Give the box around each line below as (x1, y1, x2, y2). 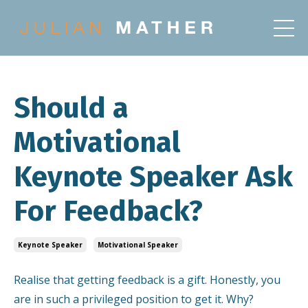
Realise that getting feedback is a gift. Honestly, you (14, 272, 280, 288)
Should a (14, 91, 129, 126)
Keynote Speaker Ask (14, 159, 293, 195)
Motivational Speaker (98, 240, 178, 250)
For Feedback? (14, 194, 203, 229)
